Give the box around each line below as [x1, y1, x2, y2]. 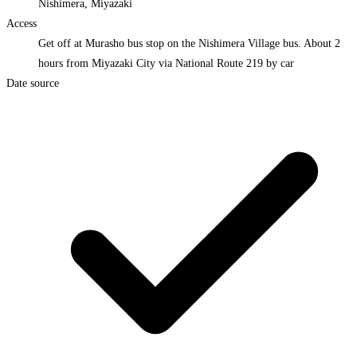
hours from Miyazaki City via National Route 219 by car [38, 57, 294, 70]
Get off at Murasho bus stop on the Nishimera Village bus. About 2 [38, 37, 340, 50]
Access [6, 18, 37, 30]
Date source [6, 77, 59, 90]
